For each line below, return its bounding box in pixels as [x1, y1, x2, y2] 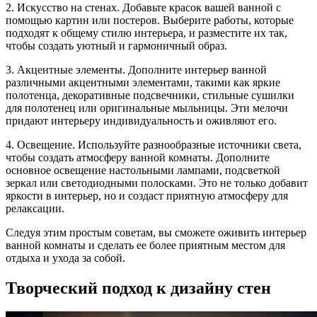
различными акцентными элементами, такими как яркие [6, 76, 280, 88]
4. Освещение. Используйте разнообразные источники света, [6, 138, 301, 151]
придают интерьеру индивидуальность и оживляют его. [6, 114, 277, 127]
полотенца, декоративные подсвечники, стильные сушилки [6, 88, 294, 101]
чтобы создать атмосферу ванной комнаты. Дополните [6, 151, 270, 163]
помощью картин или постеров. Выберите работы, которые [6, 13, 294, 26]
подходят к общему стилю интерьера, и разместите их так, [6, 26, 287, 39]
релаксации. [6, 202, 64, 214]
